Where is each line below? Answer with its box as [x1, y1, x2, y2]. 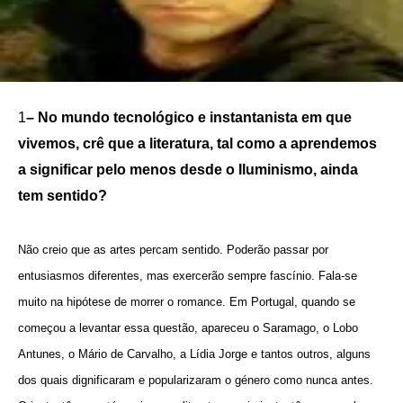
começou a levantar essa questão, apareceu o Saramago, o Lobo [18, 320, 358, 335]
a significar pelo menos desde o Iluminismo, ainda [18, 161, 358, 177]
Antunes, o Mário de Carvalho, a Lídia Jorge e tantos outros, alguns [18, 346, 371, 361]
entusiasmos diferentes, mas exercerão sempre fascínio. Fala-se [18, 268, 357, 282]
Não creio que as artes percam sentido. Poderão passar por [18, 242, 328, 256]
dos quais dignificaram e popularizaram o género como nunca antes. [18, 372, 373, 387]
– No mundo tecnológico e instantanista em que [26, 109, 352, 125]
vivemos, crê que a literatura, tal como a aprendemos [18, 135, 377, 151]
